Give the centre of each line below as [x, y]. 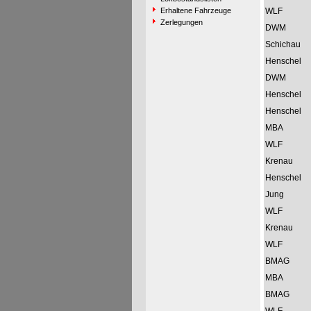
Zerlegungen [181, 22]
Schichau [283, 44]
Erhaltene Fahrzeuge [195, 10]
